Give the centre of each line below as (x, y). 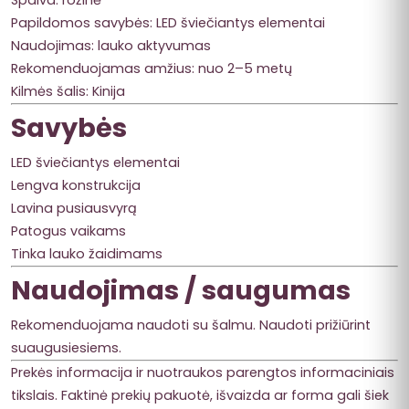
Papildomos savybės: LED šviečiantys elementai (168, 22)
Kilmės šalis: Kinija (68, 91)
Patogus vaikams (68, 231)
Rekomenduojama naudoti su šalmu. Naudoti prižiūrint (191, 325)
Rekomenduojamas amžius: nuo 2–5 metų (152, 68)
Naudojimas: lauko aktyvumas (111, 45)
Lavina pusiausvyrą (74, 208)
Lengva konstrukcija (76, 185)
